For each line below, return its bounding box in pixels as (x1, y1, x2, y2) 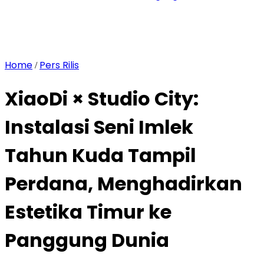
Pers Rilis (39, 58, 79, 72)
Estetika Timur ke (5, 199, 171, 226)
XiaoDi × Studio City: (5, 85, 199, 113)
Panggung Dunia (5, 227, 169, 254)
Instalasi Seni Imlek (5, 114, 193, 141)
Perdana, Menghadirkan (5, 170, 242, 197)
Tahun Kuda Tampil (5, 142, 196, 169)
